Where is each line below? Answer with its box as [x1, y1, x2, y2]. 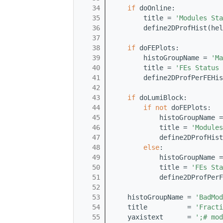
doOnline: [135, 4, 175, 12]
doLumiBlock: [135, 94, 187, 102]
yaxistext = [111, 213, 195, 222]
